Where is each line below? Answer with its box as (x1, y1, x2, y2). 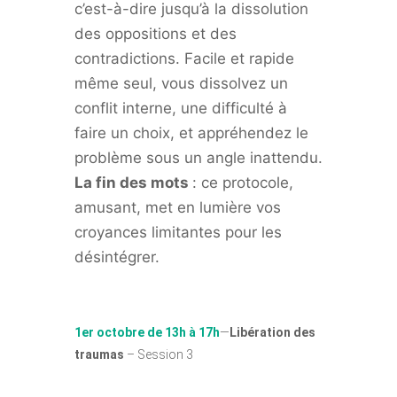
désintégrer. (74, 248, 160, 266)
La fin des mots (74, 174, 192, 191)
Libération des (230, 325, 315, 339)
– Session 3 (124, 347, 193, 362)
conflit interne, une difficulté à (74, 99, 287, 117)
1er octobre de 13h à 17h (74, 325, 220, 339)
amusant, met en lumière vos (74, 198, 281, 216)
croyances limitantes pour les (74, 223, 282, 241)
